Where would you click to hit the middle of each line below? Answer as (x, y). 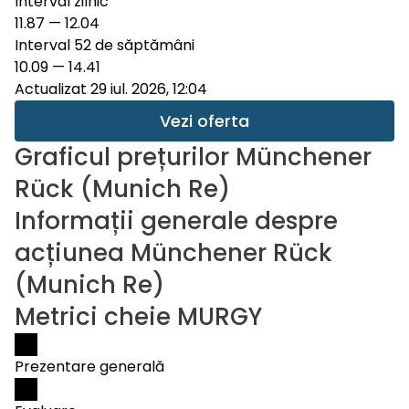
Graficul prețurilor (122, 157)
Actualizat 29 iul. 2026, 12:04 (111, 89)
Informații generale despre (176, 221)
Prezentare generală (89, 367)
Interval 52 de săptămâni (105, 45)
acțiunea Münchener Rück (173, 253)
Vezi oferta (204, 121)
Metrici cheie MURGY (138, 317)
